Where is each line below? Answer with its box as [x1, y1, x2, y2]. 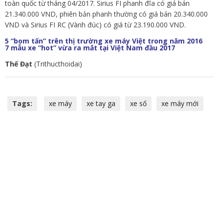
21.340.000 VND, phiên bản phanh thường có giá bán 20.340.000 [5, 9, 208, 19]
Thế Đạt [5, 59, 32, 68]
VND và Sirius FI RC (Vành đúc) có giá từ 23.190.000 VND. [5, 20, 186, 29]
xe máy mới [161, 98, 198, 108]
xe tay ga [87, 98, 115, 108]
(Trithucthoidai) [32, 59, 82, 68]
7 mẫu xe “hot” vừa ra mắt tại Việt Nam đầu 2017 [5, 43, 175, 52]
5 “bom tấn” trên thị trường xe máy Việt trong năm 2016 [5, 36, 202, 45]
